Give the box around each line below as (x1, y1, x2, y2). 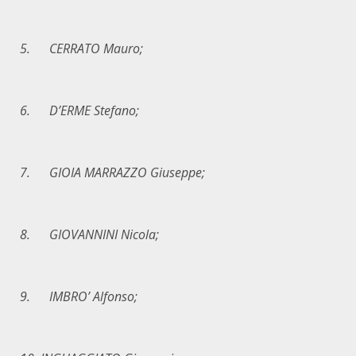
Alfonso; (90, 288, 137, 305)
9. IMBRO (20, 288, 87, 305)
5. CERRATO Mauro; (20, 40, 143, 57)
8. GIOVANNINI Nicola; (20, 226, 159, 243)
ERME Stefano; (60, 102, 139, 119)
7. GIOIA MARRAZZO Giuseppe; (20, 164, 205, 181)
